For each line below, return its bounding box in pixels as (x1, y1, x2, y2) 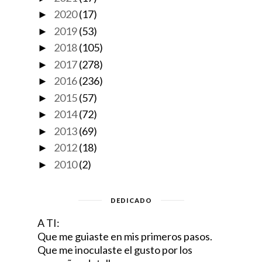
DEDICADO (110, 196, 152, 204)
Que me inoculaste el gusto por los (37, 243, 192, 256)
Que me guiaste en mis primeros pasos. (37, 229, 212, 243)
